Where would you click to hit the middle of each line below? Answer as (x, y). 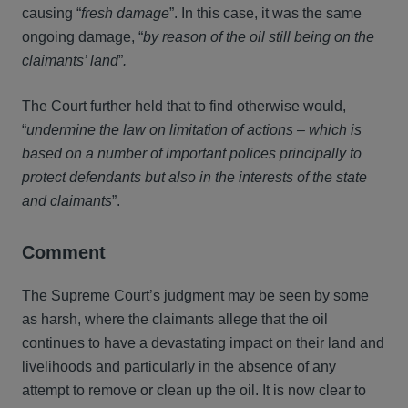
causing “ (51, 13)
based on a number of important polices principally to (192, 153)
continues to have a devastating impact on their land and (203, 343)
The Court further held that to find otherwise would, (184, 106)
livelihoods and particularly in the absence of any (179, 367)
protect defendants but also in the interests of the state (194, 177)
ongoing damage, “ (82, 37)
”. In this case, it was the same (265, 13)
